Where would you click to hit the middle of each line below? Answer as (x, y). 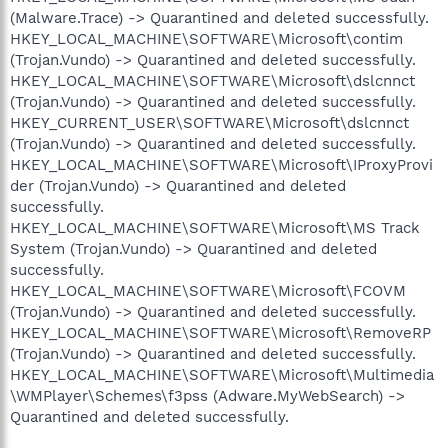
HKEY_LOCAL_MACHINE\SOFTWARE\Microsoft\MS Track (215, 227)
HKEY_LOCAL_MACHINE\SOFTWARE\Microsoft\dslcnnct (212, 80)
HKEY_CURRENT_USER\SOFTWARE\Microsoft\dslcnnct (209, 122)
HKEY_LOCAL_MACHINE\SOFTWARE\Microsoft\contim (206, 38)
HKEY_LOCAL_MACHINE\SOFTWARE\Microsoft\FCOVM (208, 290)
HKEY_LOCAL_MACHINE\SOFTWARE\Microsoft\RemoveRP (220, 332)
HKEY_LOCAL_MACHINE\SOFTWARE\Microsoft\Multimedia (222, 374)
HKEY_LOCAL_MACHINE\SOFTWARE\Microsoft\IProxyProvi (221, 164)
